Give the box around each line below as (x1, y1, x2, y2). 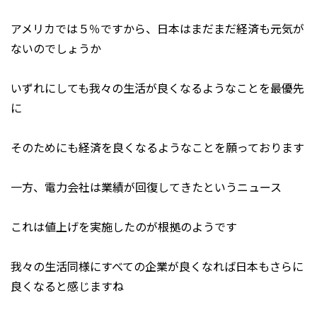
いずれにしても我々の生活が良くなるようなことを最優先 (11, 79, 304, 97)
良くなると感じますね (11, 277, 124, 295)
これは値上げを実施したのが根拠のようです (11, 218, 237, 236)
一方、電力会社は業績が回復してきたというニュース (11, 178, 282, 196)
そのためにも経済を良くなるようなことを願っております (11, 139, 304, 156)
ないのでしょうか (11, 40, 101, 57)
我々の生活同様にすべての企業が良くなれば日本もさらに (11, 258, 304, 275)
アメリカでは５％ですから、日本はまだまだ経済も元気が (11, 20, 304, 38)
